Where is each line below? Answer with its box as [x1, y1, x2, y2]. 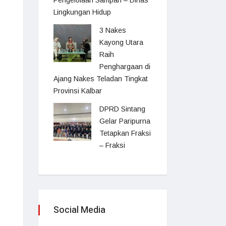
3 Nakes [99, 26, 126, 34]
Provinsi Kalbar [53, 87, 102, 95]
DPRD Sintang [99, 105, 145, 113]
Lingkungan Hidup [53, 8, 111, 16]
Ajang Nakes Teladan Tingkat [53, 75, 148, 83]
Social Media [53, 203, 105, 217]
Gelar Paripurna [99, 117, 150, 125]
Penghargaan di [99, 63, 150, 71]
